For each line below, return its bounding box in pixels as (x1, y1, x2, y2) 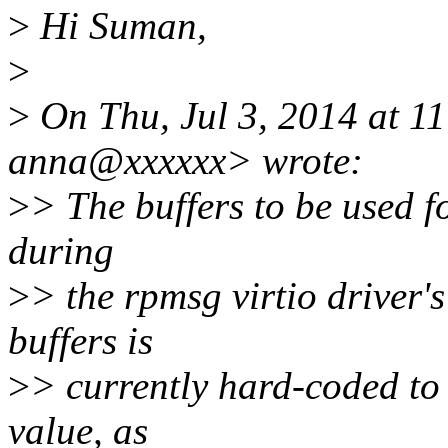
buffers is (8, 319, 153, 363)
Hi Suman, (30, 4, 207, 48)
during (8, 229, 114, 273)
